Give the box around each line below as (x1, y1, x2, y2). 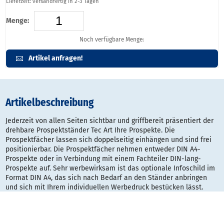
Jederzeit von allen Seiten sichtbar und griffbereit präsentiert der (5, 116, 214, 125)
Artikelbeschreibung (5, 96, 94, 109)
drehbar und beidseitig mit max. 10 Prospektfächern (5, 202, 171, 211)
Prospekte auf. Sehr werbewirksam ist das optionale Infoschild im (5, 164, 215, 173)
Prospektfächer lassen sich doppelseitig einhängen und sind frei (5, 135, 212, 144)
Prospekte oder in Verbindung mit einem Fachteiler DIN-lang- (5, 154, 201, 163)
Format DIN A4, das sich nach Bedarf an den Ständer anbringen (5, 173, 207, 182)
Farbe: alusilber (5, 211, 55, 220)
